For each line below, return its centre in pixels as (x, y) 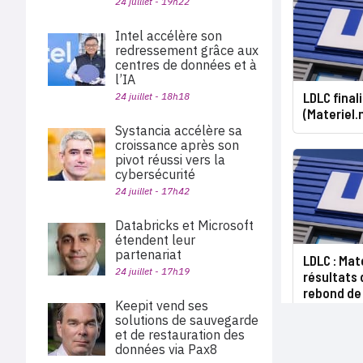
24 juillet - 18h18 (152, 96)
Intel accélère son (169, 36)
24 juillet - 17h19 (152, 271)
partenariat (148, 254)
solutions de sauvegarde (187, 320)
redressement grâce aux (187, 50)
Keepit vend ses (162, 305)
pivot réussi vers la (170, 160)
